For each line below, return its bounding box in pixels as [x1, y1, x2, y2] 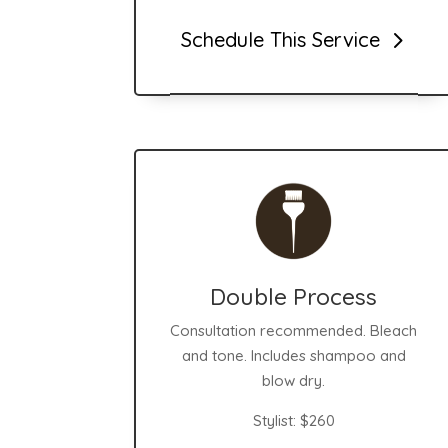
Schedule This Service [181, 27, 381, 53]
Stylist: [252, 410, 300, 430]
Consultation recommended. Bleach [170, 320, 418, 340]
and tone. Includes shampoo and [181, 345, 406, 365]
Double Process [210, 281, 378, 311]
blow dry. [262, 370, 326, 390]
